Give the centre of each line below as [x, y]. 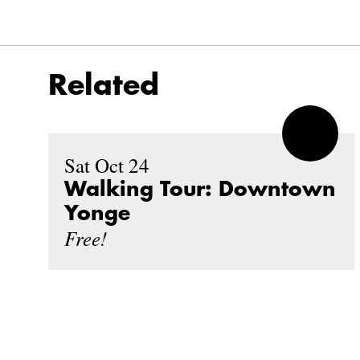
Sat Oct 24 [107, 165]
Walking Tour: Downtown [200, 189]
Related [104, 85]
